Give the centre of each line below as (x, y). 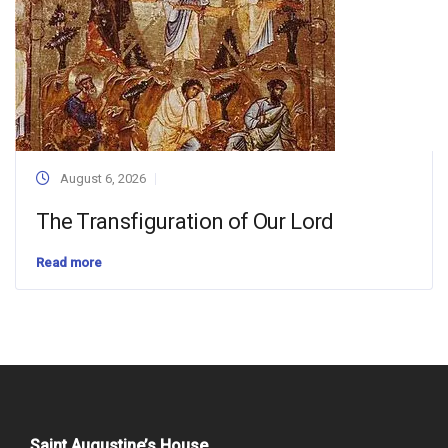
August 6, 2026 (103, 178)
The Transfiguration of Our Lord (185, 221)
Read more (69, 262)
